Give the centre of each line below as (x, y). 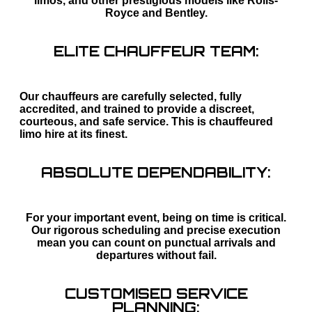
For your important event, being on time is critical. (156, 218)
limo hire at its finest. (73, 134)
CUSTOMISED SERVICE (156, 294)
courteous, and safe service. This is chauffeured (146, 122)
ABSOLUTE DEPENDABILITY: (156, 173)
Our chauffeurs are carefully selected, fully (131, 97)
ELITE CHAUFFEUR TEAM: (156, 52)
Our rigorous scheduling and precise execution (156, 231)
